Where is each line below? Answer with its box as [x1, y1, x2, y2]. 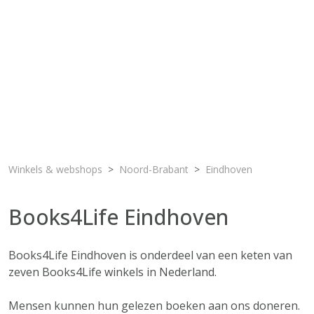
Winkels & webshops [8, 163, 102, 176]
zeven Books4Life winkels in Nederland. [8, 264, 217, 280]
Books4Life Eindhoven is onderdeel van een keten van [8, 247, 292, 263]
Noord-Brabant [119, 163, 189, 176]
